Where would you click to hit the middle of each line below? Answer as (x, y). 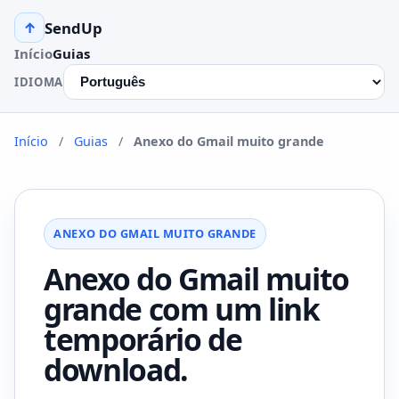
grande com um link (182, 309)
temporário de (143, 339)
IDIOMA (39, 81)
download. (116, 370)
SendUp (73, 28)
